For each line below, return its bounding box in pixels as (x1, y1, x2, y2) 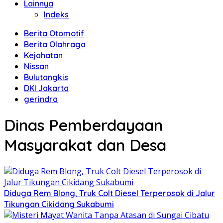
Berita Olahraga (24, 39, 86, 49)
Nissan (24, 61, 49, 71)
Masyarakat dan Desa (4, 135, 166, 155)
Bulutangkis (24, 72, 68, 82)
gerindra (24, 94, 58, 104)
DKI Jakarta (24, 83, 69, 93)
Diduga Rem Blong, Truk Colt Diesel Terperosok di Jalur (4, 188, 215, 198)
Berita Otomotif (24, 28, 84, 38)
